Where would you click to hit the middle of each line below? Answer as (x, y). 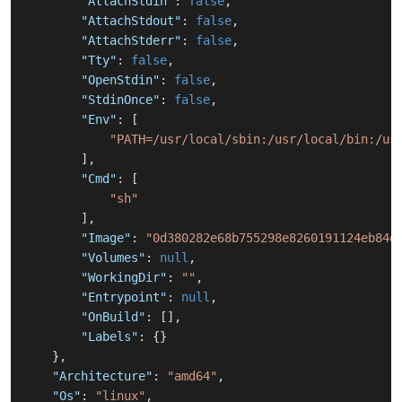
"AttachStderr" (131, 41)
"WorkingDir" (124, 278)
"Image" (106, 238)
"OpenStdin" (120, 80)
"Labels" (109, 337)
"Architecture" (102, 376)
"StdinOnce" (120, 100)
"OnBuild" (113, 317)
